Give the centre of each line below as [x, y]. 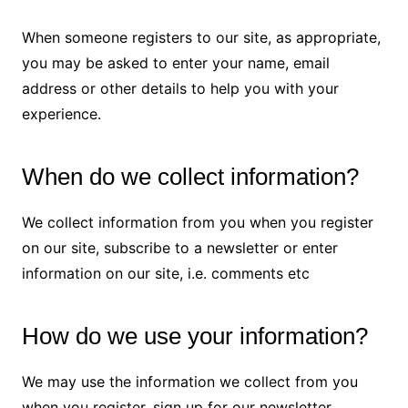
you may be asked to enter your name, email [175, 62]
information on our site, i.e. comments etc [165, 273]
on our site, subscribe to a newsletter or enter [179, 247]
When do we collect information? [190, 176]
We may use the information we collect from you [189, 381]
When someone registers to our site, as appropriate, [201, 37]
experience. [61, 113]
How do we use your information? [194, 336]
